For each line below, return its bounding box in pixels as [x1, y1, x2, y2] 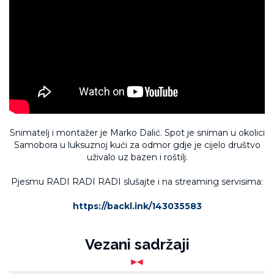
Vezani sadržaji [84, 235, 190, 253]
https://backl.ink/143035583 [72, 200, 202, 212]
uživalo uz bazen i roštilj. [86, 151, 188, 163]
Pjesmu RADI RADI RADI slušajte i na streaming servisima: [11, 176, 263, 187]
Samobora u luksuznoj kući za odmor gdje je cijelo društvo [13, 139, 261, 150]
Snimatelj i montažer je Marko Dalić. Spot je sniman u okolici [9, 127, 265, 138]
